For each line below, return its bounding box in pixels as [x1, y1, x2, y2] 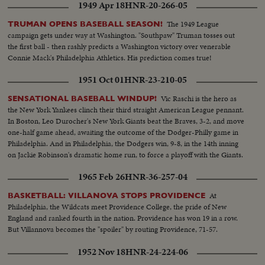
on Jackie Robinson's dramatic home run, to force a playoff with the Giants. [8, 149, 244, 161]
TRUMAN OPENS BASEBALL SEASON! [8, 20, 163, 29]
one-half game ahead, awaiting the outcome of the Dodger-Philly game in [8, 127, 239, 138]
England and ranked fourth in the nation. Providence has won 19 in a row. [8, 212, 238, 224]
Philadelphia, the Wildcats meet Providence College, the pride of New [8, 201, 227, 213]
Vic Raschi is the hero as [161, 93, 237, 105]
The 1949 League [167, 18, 219, 30]
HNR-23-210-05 [124, 73, 187, 87]
